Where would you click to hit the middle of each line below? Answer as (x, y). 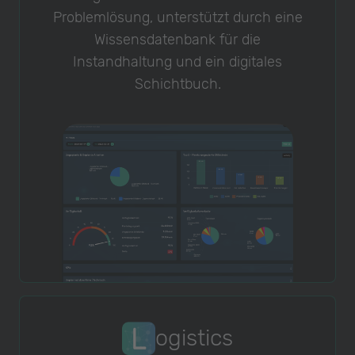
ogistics (194, 338)
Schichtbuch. (177, 84)
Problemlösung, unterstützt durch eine (177, 18)
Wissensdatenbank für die (177, 40)
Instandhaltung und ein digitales (177, 62)
